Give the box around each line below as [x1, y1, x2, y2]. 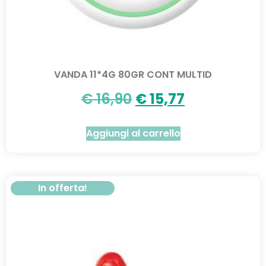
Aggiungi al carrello [85, 126, 180, 140]
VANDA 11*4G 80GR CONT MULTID [54, 67, 212, 81]
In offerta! [37, 180, 87, 195]
